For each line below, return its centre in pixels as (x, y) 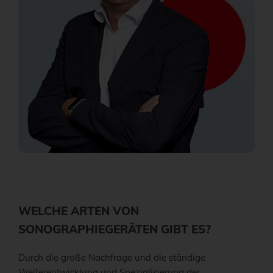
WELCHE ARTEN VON (79, 211)
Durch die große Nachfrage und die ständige (112, 258)
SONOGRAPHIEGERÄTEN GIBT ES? (115, 229)
